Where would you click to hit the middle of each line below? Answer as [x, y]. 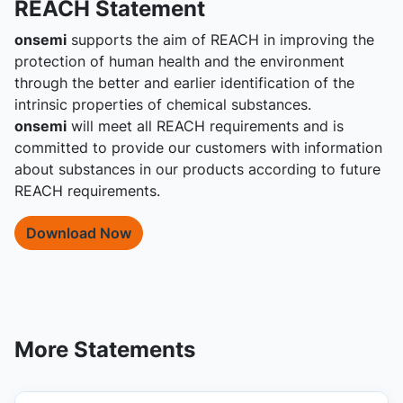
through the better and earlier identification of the [184, 83]
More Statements [105, 349]
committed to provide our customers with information [198, 148]
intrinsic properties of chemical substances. [163, 104]
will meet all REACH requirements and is [205, 126]
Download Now [79, 233]
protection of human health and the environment [179, 61]
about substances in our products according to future [197, 169]
